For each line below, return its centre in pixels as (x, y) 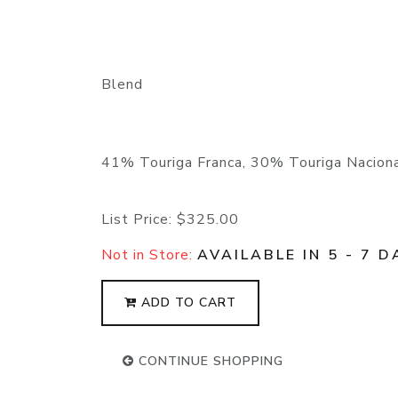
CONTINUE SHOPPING (209, 362)
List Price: (139, 220)
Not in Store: (149, 255)
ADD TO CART (187, 303)
